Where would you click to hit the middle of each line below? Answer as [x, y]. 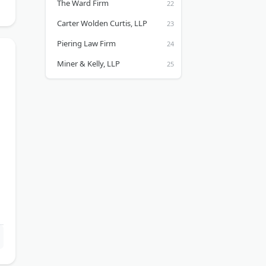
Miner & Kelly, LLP [88, 64]
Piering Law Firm [86, 43]
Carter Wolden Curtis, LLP [102, 23]
